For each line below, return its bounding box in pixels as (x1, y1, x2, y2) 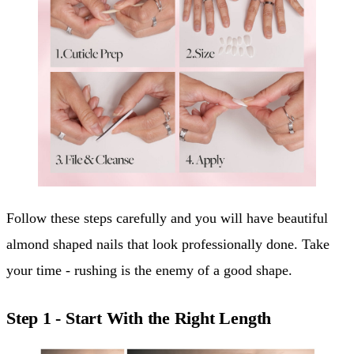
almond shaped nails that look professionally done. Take (6, 236, 330, 253)
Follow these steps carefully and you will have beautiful (6, 210, 328, 227)
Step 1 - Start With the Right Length (6, 308, 272, 329)
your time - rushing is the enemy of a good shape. (6, 262, 292, 279)
